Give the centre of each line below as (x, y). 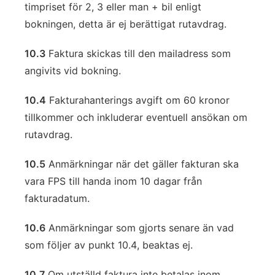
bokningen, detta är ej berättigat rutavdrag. (126, 24)
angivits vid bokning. (73, 71)
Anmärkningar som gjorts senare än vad (140, 228)
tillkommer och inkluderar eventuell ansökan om (136, 117)
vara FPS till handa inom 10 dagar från (113, 181)
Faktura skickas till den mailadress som (138, 53)
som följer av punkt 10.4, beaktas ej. (109, 245)
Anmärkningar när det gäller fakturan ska (142, 164)
